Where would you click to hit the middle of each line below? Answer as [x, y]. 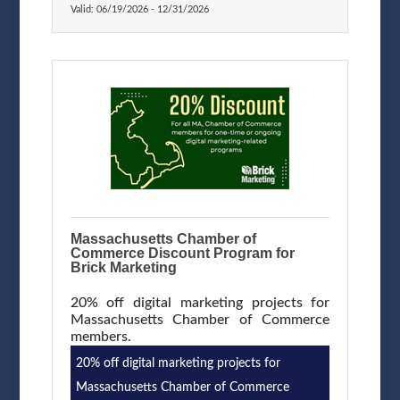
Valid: [83, 9]
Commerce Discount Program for [182, 253]
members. [100, 336]
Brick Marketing [123, 267]
